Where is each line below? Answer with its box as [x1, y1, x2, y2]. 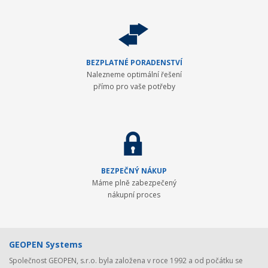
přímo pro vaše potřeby [93, 81, 175, 92]
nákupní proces [108, 189, 160, 200]
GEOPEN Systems [9, 238, 83, 250]
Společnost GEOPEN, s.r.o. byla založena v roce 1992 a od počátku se [9, 255, 243, 266]
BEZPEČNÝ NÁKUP [101, 165, 167, 176]
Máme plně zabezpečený [92, 177, 176, 188]
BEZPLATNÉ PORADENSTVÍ [86, 57, 182, 68]
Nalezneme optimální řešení [86, 69, 182, 80]
